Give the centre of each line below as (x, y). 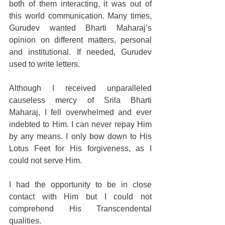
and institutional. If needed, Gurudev (80, 52)
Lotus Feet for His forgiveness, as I (80, 148)
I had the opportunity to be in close (80, 185)
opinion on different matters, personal (80, 40)
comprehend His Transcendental (80, 209)
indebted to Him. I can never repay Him (80, 124)
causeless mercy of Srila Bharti (80, 100)
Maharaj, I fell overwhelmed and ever (80, 112)
